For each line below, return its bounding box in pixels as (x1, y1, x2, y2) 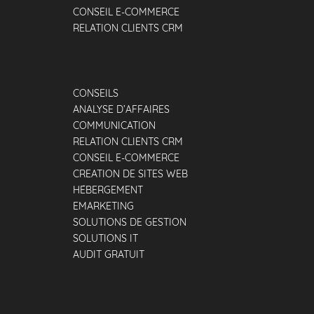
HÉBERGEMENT (73, 184, 143, 196)
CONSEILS (73, 87, 118, 100)
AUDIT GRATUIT (73, 248, 144, 261)
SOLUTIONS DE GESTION (73, 216, 186, 228)
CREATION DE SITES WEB (73, 168, 188, 180)
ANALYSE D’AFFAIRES (73, 103, 170, 116)
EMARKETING (73, 200, 134, 212)
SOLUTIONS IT (73, 232, 138, 245)
